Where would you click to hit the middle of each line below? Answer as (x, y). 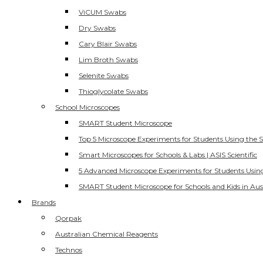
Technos (69, 250)
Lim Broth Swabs (108, 60)
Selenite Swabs (104, 75)
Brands (44, 202)
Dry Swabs (97, 28)
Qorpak (68, 218)
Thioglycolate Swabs (113, 91)
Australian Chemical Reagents (107, 234)
